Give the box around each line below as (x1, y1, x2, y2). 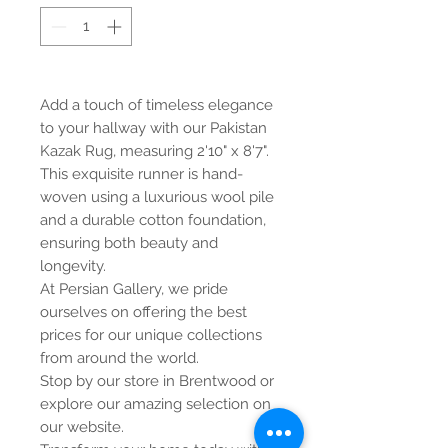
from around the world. (40, 348, 199, 367)
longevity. (40, 256, 106, 275)
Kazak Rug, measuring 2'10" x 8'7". (40, 141, 269, 160)
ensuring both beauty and (40, 233, 218, 252)
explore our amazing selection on (40, 394, 271, 413)
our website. (40, 417, 124, 436)
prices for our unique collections (40, 325, 262, 344)
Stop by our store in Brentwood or (40, 371, 274, 390)
